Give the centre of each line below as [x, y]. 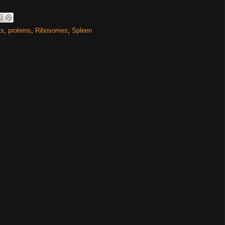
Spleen [82, 30]
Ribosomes [51, 30]
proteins [20, 30]
